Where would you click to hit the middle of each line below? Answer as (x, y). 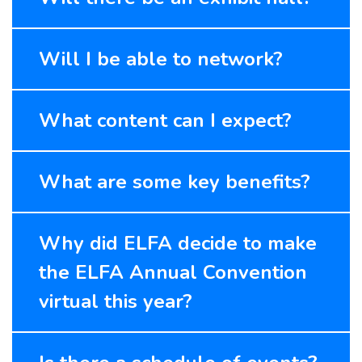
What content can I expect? (165, 120)
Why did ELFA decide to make (178, 243)
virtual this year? (116, 301)
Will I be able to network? (161, 59)
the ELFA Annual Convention (173, 272)
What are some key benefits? (175, 181)
